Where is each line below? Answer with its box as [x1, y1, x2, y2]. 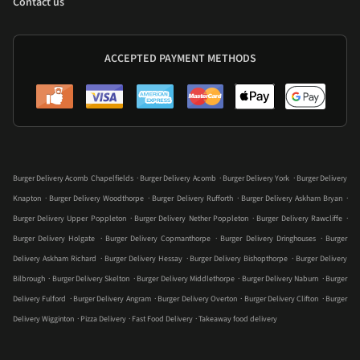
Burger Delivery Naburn [241, 273, 319, 285]
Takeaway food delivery [198, 313, 277, 325]
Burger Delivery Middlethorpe [137, 273, 235, 285]
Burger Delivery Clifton [243, 293, 319, 305]
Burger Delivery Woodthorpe [49, 193, 145, 205]
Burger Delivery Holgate [13, 233, 96, 245]
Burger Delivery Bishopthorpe [190, 253, 288, 265]
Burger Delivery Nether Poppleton [134, 213, 248, 225]
